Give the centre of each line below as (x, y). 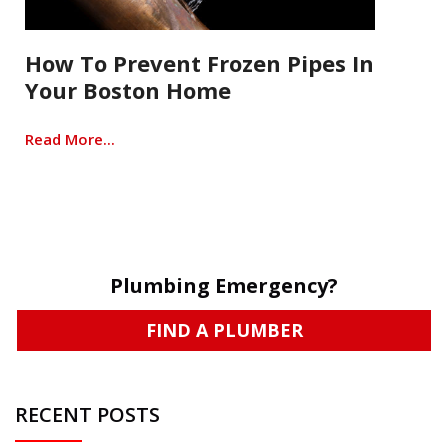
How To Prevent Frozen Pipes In (199, 63)
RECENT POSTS (87, 414)
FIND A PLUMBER (224, 330)
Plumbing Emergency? (224, 285)
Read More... (70, 139)
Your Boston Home (128, 90)
